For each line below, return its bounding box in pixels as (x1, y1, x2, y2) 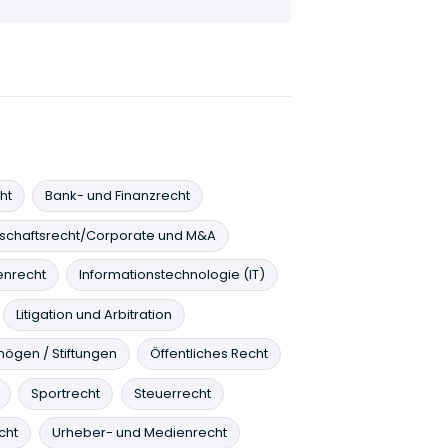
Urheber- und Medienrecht (51, 423, 227, 442)
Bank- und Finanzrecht (45, 186, 190, 205)
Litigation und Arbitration (16, 304, 172, 324)
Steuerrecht (133, 383, 211, 403)
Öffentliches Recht (150, 344, 268, 363)
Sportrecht (31, 383, 100, 403)
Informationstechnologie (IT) (79, 265, 265, 284)
